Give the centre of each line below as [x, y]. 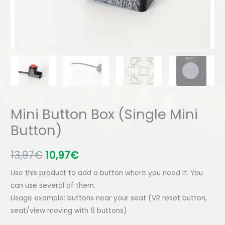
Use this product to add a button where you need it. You [107, 173]
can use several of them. [53, 185]
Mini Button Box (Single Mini [104, 115]
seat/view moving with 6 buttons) [69, 210]
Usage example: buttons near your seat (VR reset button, [109, 198]
